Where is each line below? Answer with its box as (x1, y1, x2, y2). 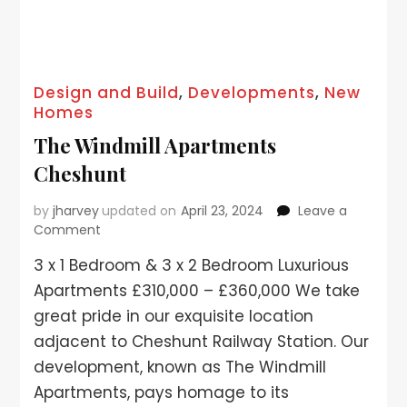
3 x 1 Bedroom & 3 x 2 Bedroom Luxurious (34, 253, 350, 276)
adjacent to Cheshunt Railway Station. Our (34, 330, 370, 352)
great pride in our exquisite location (34, 304, 314, 327)
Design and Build (34, 81, 180, 104)
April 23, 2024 (181, 201, 264, 220)
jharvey (53, 201, 100, 220)
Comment (34, 220, 102, 239)
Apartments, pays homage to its (34, 381, 290, 403)
